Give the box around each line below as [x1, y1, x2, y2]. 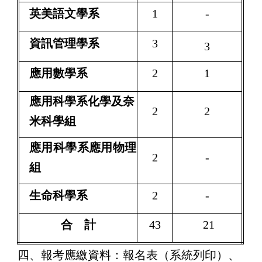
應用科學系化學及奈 [29, 94, 135, 108]
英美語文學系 [29, 6, 99, 20]
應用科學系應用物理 [29, 140, 136, 154]
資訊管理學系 [29, 36, 99, 50]
